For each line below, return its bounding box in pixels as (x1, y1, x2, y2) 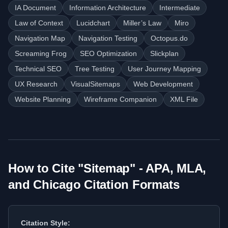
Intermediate (159, 4, 200, 12)
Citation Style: (21, 219, 70, 227)
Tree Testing (75, 65, 115, 73)
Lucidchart (76, 19, 110, 27)
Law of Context (15, 19, 63, 27)
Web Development (133, 80, 193, 88)
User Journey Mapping (128, 65, 201, 73)
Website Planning (15, 95, 71, 103)
